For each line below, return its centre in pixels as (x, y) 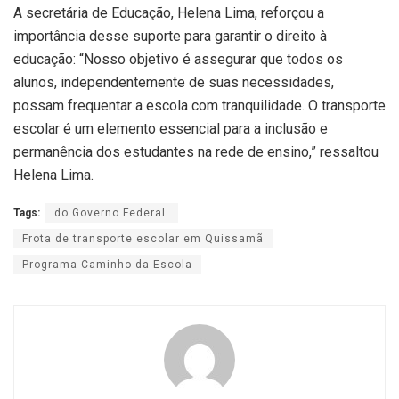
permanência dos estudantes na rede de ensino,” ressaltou (196, 152)
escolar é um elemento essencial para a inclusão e (171, 129)
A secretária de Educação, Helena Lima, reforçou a (169, 13)
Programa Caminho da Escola (107, 265)
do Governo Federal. (112, 213)
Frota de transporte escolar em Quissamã (143, 239)
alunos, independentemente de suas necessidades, (174, 83)
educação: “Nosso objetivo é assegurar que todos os (178, 60)
